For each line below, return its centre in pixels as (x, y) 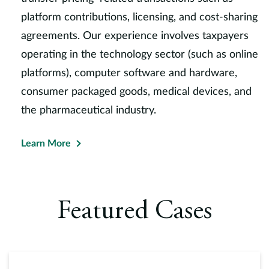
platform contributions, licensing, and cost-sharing (139, 17)
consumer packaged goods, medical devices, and (136, 92)
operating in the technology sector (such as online (140, 55)
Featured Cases (134, 212)
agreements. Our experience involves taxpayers (135, 36)
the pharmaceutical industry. (89, 110)
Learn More (46, 144)
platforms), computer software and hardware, (129, 73)
